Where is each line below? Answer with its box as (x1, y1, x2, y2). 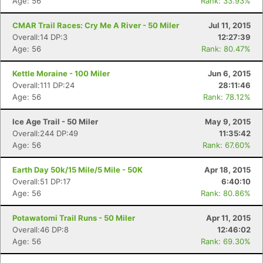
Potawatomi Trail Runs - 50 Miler (12, 213, 135, 222)
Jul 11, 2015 (208, 21, 251, 30)
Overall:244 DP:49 (12, 129, 78, 138)
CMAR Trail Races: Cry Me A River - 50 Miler (12, 21, 179, 30)
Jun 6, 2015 (208, 69, 251, 78)
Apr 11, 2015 (206, 213, 251, 222)
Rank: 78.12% (203, 92, 251, 102)
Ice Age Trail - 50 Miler (12, 117, 98, 126)
